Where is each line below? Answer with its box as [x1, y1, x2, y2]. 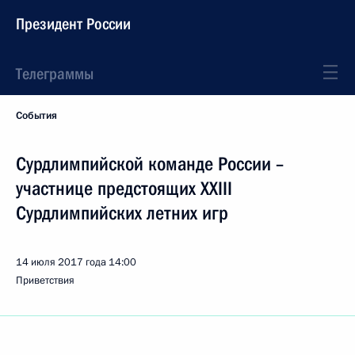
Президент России [16, 14, 131, 33]
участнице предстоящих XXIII [16, 177, 232, 200]
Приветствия [16, 273, 74, 288]
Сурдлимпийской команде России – [16, 153, 284, 175]
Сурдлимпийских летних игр [16, 202, 228, 224]
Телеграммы [16, 64, 94, 83]
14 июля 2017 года [16, 255, 106, 269]
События [16, 109, 57, 123]
